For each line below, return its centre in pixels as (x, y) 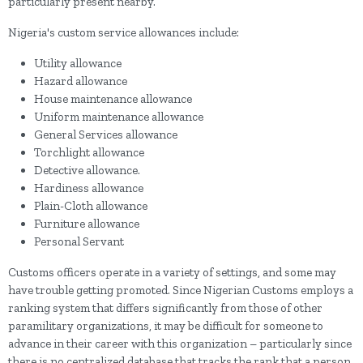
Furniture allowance (87, 224)
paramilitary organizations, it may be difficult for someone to (166, 326)
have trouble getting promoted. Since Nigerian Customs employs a (181, 290)
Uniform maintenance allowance (119, 117)
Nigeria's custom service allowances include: (125, 32)
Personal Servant (79, 241)
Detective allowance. (87, 170)
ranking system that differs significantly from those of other (165, 308)
